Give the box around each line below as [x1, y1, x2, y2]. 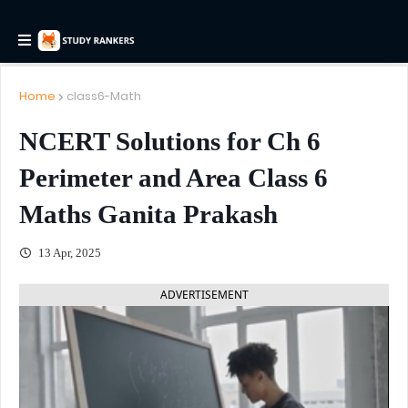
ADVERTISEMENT [159, 287, 249, 302]
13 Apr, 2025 [36, 246, 101, 260]
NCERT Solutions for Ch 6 [19, 127, 321, 156]
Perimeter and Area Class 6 [19, 163, 328, 192]
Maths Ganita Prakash [19, 199, 278, 229]
